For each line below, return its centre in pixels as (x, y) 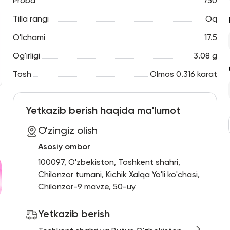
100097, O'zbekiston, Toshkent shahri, (109, 163)
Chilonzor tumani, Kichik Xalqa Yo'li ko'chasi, (119, 175)
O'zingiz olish (68, 131)
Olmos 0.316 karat (184, 75)
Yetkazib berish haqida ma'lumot (103, 111)
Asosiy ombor (64, 147)
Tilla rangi (31, 20)
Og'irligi (26, 56)
